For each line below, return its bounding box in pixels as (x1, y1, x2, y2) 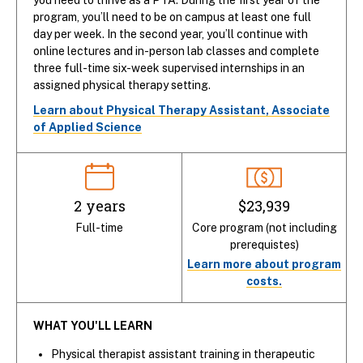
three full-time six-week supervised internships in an (33, 61, 305, 75)
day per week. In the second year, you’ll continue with (33, 27, 308, 41)
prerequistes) (229, 237, 299, 251)
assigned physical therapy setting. (33, 78, 211, 92)
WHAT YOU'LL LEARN (33, 318, 152, 332)
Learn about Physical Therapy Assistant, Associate (33, 103, 330, 117)
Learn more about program (187, 257, 341, 271)
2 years (73, 195, 126, 216)
